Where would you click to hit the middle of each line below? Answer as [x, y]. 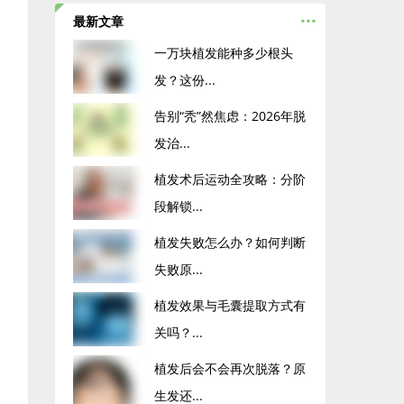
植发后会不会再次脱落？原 [230, 368]
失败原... [179, 269]
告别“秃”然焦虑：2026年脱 [230, 116]
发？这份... [185, 80]
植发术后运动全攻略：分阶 [230, 179]
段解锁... [179, 206]
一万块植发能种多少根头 [224, 53]
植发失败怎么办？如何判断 [230, 242]
